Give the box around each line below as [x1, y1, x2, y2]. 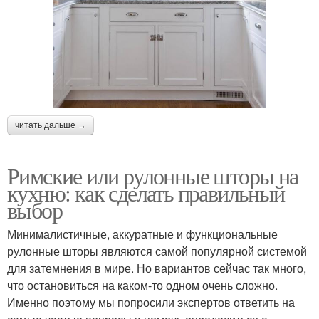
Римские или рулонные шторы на [7, 159, 298, 191]
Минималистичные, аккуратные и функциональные [7, 225, 278, 242]
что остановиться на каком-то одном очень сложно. [7, 276, 278, 293]
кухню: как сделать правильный [7, 177, 285, 208]
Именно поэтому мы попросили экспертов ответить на [7, 293, 295, 310]
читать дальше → [15, 120, 86, 130]
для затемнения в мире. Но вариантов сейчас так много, [7, 259, 306, 276]
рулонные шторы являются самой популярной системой [7, 242, 307, 259]
